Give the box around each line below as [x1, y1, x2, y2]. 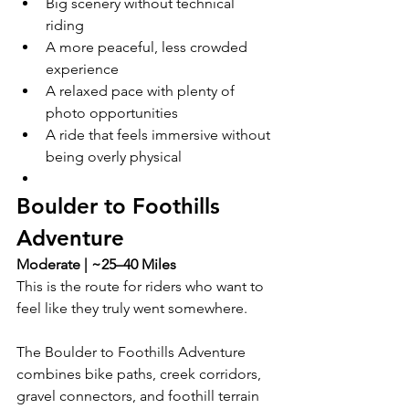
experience [46, 59, 119, 78]
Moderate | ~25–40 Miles [16, 255, 176, 273]
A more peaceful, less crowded [46, 37, 251, 56]
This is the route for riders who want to [16, 277, 267, 295]
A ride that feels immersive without [46, 125, 274, 143]
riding [46, 16, 84, 34]
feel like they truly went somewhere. [16, 299, 247, 317]
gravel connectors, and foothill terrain [16, 386, 263, 404]
